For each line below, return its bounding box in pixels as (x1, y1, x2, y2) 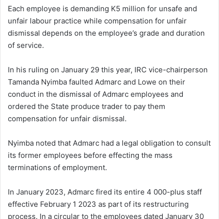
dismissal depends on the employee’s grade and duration (8, 28, 205, 38)
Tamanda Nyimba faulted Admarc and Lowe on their (8, 77, 185, 87)
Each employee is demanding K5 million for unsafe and (8, 3, 197, 13)
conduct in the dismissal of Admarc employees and (8, 89, 183, 99)
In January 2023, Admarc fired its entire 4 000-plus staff (8, 187, 202, 197)
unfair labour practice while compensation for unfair (8, 16, 187, 25)
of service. (8, 40, 44, 50)
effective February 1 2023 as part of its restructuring (8, 199, 189, 209)
